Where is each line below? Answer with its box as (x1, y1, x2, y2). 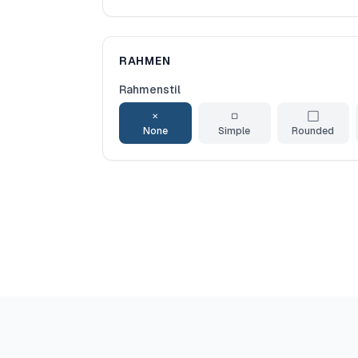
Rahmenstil (119, 83, 181, 96)
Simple (218, 125, 251, 137)
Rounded (292, 125, 335, 137)
